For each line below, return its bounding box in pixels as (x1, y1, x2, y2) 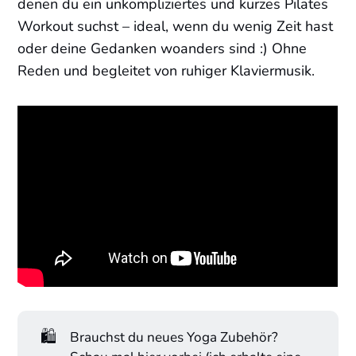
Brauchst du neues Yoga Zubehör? (69, 328, 278, 347)
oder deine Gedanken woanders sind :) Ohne (17, 39, 308, 59)
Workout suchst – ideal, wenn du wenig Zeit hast (17, 17, 334, 37)
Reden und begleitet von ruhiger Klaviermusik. (17, 61, 315, 81)
